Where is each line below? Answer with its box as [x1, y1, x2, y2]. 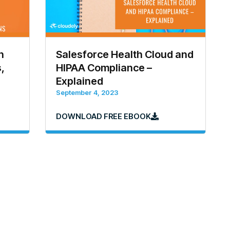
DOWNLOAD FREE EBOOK [55, 111, 151, 121]
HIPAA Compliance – [55, 61, 152, 74]
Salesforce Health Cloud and [55, 48, 194, 61]
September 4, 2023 [55, 88, 119, 97]
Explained [55, 74, 103, 87]
